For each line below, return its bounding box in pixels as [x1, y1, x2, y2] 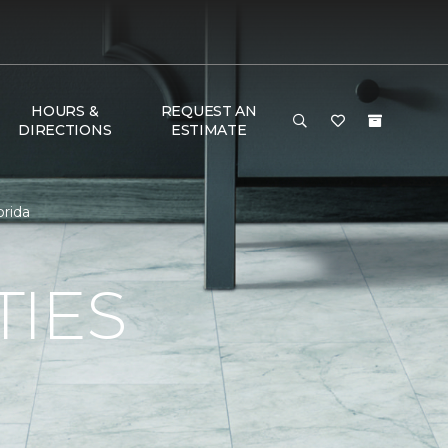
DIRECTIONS [18, 121, 112, 139]
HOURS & [31, 102, 99, 120]
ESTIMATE [170, 121, 247, 139]
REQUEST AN [160, 102, 257, 120]
